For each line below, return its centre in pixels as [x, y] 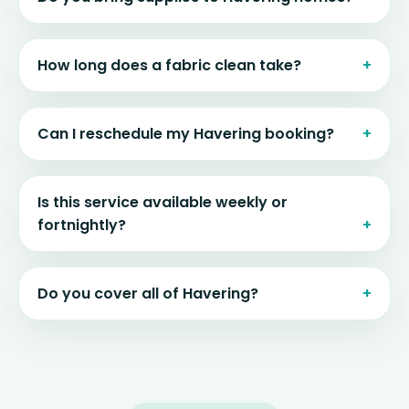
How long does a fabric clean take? [169, 66]
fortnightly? [82, 225]
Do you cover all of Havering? [148, 294]
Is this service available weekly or [163, 203]
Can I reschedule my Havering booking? [186, 134]
